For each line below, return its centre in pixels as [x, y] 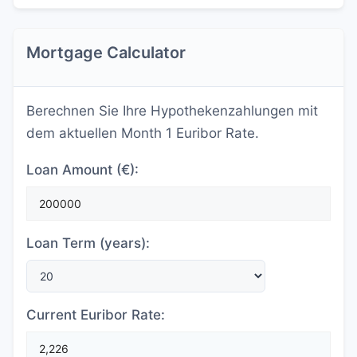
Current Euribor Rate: [96, 315]
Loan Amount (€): [82, 170]
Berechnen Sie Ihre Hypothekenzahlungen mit [172, 111]
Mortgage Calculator [106, 53]
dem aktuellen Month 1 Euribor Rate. [143, 133]
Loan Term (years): [88, 243]
